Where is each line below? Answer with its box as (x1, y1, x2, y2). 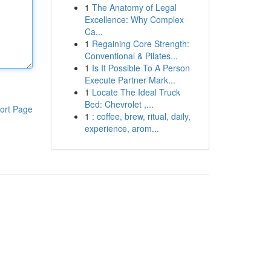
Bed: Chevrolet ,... (84, 98, 154, 110)
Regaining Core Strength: (91, 38, 189, 50)
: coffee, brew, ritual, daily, (91, 110, 191, 122)
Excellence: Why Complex (84, 13, 184, 25)
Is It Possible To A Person (91, 62, 190, 74)
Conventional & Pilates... (84, 50, 178, 62)
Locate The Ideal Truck (91, 86, 180, 98)
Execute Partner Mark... (84, 74, 175, 86)
